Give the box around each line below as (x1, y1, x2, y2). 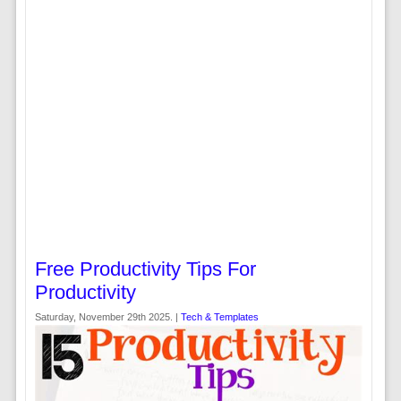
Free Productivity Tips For (34, 258, 256, 280)
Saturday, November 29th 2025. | (34, 311, 181, 322)
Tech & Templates (180, 311, 259, 322)
